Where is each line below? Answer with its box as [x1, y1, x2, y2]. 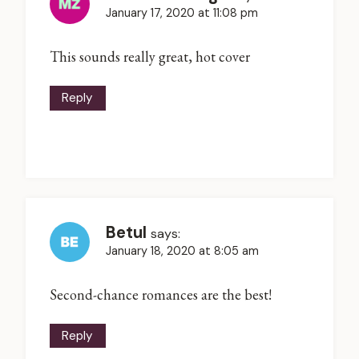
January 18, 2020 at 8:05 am [106, 243, 259, 258]
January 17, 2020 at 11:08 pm [106, 5, 258, 20]
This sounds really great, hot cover [50, 47, 250, 67]
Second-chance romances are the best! [50, 285, 272, 305]
